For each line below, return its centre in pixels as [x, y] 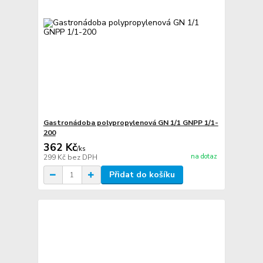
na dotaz [204, 156]
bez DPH [82, 158]
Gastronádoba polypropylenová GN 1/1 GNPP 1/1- [131, 123]
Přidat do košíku [142, 175]
